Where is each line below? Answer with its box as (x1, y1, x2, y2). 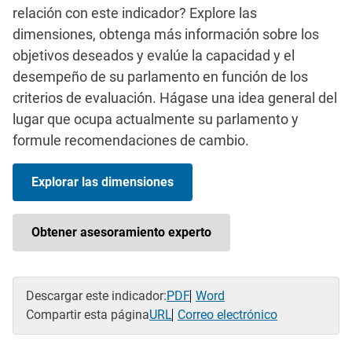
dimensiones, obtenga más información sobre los (13, 26, 319, 42)
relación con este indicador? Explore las (13, 5, 257, 21)
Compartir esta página (26, 307, 149, 322)
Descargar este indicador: (26, 288, 167, 303)
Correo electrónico (178, 307, 277, 322)
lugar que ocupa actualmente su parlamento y (13, 111, 299, 127)
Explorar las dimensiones (31, 174, 174, 189)
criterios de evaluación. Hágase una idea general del (13, 90, 337, 106)
